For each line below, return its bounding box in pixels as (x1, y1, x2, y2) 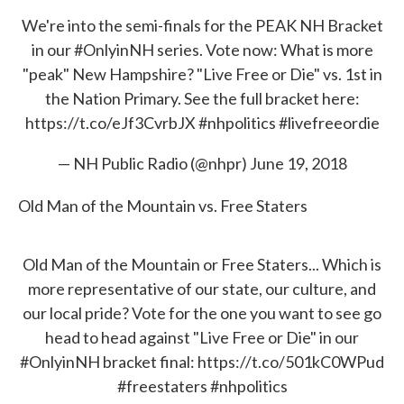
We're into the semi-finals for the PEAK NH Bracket (21, 15, 383, 35)
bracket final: (100, 352, 197, 372)
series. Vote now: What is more (153, 40, 373, 60)
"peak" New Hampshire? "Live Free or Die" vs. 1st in (22, 64, 382, 84)
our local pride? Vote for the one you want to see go (23, 303, 381, 323)
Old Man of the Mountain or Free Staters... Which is (23, 254, 381, 274)
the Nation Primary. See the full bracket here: (44, 88, 360, 108)
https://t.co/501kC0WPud (197, 352, 384, 372)
